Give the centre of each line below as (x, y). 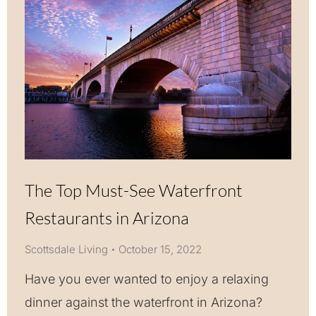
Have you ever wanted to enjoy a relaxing (147, 279)
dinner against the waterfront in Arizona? (144, 302)
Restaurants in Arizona (107, 218)
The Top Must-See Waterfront (134, 190)
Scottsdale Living (66, 249)
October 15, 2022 (160, 249)
